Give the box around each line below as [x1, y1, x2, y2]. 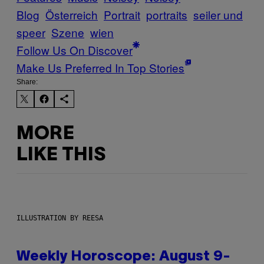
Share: [16, 78, 38, 87]
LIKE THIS [16, 146, 105, 164]
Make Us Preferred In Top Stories [16, 60, 184, 76]
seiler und [193, 6, 243, 23]
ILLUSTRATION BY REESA [16, 214, 103, 223]
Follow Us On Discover [16, 42, 133, 58]
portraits [146, 6, 187, 23]
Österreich [45, 6, 98, 23]
